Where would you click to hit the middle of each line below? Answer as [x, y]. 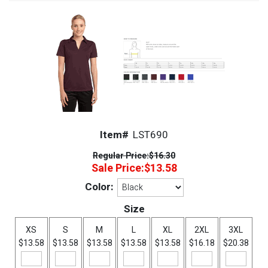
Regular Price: [121, 156]
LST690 [150, 135]
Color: [99, 187]
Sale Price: [118, 168]
